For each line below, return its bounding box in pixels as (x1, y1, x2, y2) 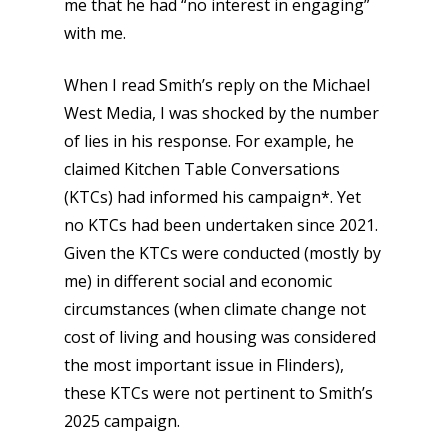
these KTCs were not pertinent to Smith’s (64, 382, 373, 404)
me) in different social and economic (64, 270, 332, 292)
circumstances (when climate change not (64, 298, 366, 320)
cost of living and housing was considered (64, 326, 376, 348)
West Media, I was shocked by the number (64, 102, 379, 124)
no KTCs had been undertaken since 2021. (64, 214, 378, 236)
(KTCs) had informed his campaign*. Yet (64, 186, 361, 208)
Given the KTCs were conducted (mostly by (64, 242, 381, 264)
